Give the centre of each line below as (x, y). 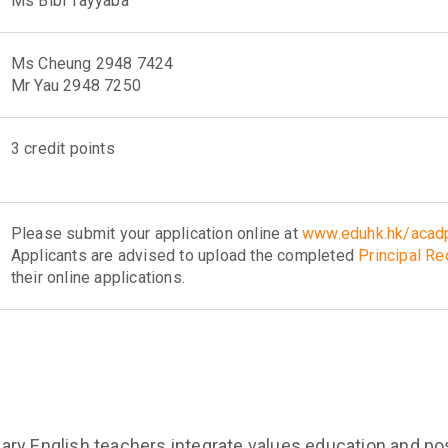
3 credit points (62, 148)
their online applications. (97, 277)
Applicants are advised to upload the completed (184, 255)
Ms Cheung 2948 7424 (92, 63)
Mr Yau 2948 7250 (75, 85)
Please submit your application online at (156, 233)
